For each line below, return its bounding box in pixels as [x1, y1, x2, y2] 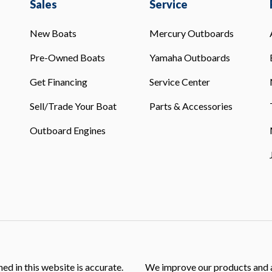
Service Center [149, 76, 211, 87]
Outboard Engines [29, 124, 106, 136]
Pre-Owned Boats [29, 52, 105, 63]
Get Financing [29, 76, 87, 87]
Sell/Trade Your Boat [29, 100, 117, 112]
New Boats [29, 27, 76, 39]
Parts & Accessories [149, 100, 233, 112]
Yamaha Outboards [149, 52, 231, 63]
